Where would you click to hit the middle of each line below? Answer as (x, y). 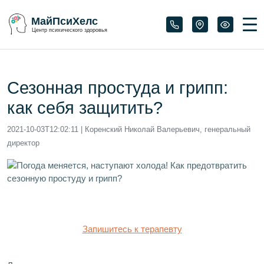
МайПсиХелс (65, 22)
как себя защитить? (85, 108)
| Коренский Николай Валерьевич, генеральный (164, 129)
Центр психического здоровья (70, 30)
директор (23, 143)
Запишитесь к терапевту (132, 229)
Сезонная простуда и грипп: (118, 88)
